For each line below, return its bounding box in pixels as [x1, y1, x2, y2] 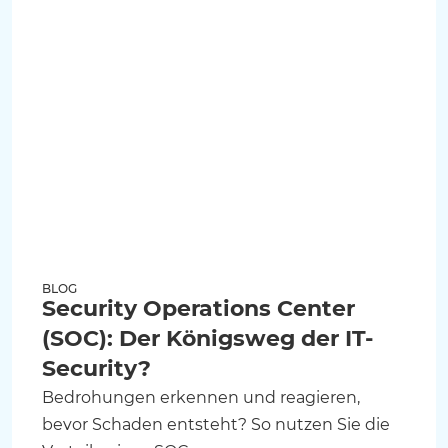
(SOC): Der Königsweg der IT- [42, 325, 373, 353]
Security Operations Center [42, 295, 355, 323]
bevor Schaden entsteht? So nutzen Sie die [42, 415, 390, 435]
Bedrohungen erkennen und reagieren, [42, 388, 360, 408]
